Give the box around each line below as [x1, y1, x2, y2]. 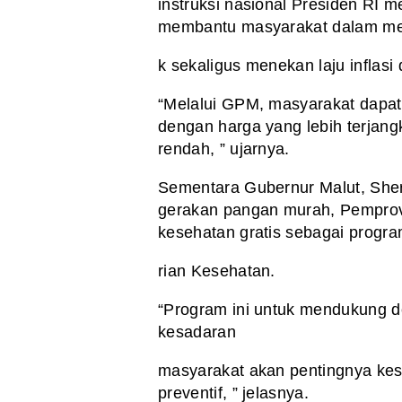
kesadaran [158, 323, 236, 342]
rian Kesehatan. [158, 262, 275, 281]
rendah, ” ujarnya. [158, 140, 290, 159]
